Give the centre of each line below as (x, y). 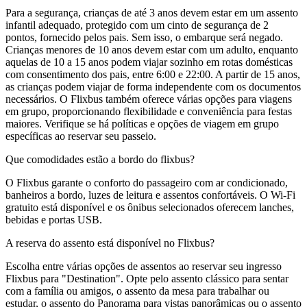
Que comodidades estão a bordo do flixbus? (100, 159)
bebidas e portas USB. (54, 219)
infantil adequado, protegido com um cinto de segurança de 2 (137, 25)
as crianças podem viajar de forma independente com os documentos (153, 86)
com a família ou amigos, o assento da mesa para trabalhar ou (137, 291)
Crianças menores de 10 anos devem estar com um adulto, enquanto (152, 49)
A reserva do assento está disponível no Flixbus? (110, 243)
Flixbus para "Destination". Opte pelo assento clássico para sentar (147, 278)
